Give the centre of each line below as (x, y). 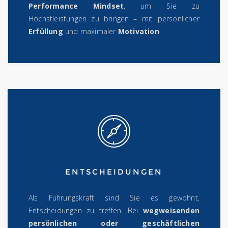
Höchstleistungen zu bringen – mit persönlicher (114, 19)
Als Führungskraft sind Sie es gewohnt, (114, 198)
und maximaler (90, 32)
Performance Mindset (76, 6)
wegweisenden (171, 211)
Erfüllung (46, 32)
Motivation (138, 32)
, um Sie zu (162, 6)
